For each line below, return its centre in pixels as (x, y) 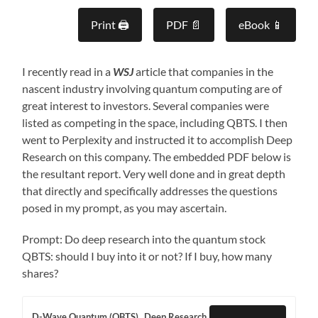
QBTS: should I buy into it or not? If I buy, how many (147, 256)
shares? (40, 273)
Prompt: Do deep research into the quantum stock (144, 238)
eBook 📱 (261, 24)
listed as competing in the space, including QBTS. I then (155, 122)
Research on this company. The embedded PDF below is (157, 156)
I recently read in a (68, 71)
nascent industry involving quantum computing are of (152, 88)
